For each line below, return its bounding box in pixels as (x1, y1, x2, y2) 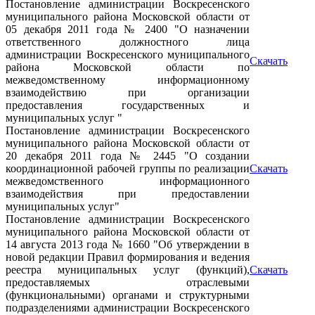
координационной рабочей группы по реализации (6, 162, 250, 174)
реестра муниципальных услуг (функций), (6, 264, 250, 276)
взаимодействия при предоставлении (6, 188, 250, 200)
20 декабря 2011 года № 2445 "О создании (6, 150, 250, 162)
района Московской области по (6, 61, 250, 73)
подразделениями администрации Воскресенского (6, 302, 250, 314)
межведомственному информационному (6, 74, 250, 86)
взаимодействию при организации (6, 86, 250, 98)
